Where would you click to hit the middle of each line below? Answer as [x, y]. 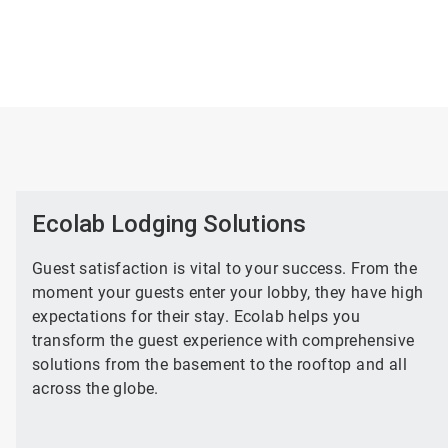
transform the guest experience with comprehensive [223, 340]
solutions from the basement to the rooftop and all [219, 364]
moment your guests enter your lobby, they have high [227, 292]
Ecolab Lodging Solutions [168, 224]
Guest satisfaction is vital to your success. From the [224, 268]
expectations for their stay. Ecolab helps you [195, 316]
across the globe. [95, 388]
